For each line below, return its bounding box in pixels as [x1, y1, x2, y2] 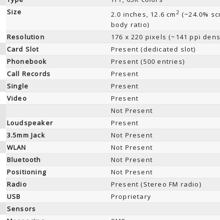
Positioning [6, 167, 46, 176]
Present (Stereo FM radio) [110, 180, 201, 189]
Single [6, 82, 28, 90]
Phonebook [6, 57, 47, 66]
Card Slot [6, 45, 39, 54]
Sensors [6, 204, 36, 213]
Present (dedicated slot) [110, 45, 196, 54]
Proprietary [110, 192, 151, 201]
